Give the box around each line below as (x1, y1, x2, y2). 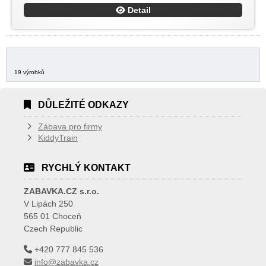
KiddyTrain (38, 133, 78, 142)
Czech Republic (24, 224, 83, 233)
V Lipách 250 (24, 199, 73, 208)
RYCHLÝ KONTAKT (42, 163, 131, 173)
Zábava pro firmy (38, 122, 102, 131)
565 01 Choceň (24, 211, 81, 221)
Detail (125, 5, 151, 15)
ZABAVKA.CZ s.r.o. (24, 186, 99, 196)
